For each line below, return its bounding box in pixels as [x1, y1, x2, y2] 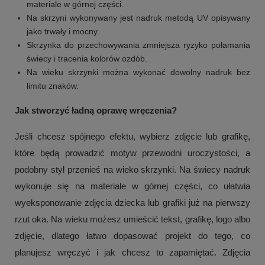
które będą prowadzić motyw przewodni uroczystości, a [15, 148, 250, 159]
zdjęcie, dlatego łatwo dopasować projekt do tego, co [15, 231, 250, 241]
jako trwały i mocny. [27, 27, 99, 37]
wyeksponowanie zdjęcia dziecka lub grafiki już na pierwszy [15, 198, 250, 208]
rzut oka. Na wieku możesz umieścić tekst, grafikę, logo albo [15, 214, 250, 225]
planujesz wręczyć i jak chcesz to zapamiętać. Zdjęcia [15, 247, 250, 258]
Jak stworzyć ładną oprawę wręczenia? [15, 105, 177, 116]
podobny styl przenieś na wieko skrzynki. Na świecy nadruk [15, 164, 250, 175]
